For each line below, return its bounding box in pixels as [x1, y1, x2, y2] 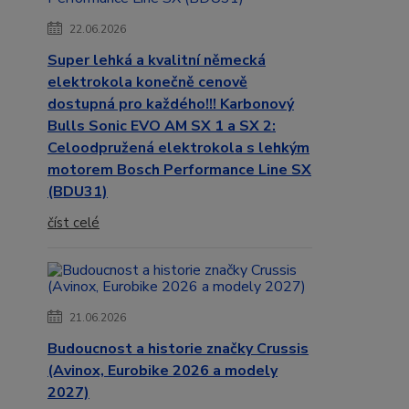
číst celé [47, 214, 100, 233]
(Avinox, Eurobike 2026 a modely [47, 361, 278, 382]
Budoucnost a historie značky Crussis [47, 339, 309, 360]
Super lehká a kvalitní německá [47, 50, 266, 71]
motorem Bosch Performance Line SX [47, 160, 311, 181]
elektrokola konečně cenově [47, 72, 247, 93]
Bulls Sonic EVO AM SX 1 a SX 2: [47, 116, 276, 137]
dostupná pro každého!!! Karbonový [47, 94, 294, 115]
